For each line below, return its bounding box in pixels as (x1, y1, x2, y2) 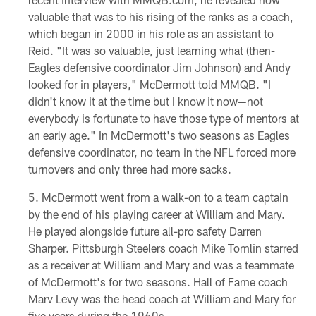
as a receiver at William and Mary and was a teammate (28, 258, 294, 272)
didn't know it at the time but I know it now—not (28, 95, 263, 109)
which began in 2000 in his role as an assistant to (28, 27, 274, 41)
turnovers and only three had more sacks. (28, 162, 231, 176)
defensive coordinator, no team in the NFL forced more (28, 145, 296, 159)
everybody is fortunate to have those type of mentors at (28, 111, 299, 126)
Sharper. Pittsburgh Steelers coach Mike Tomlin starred (28, 241, 298, 255)
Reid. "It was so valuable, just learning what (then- (28, 44, 275, 58)
